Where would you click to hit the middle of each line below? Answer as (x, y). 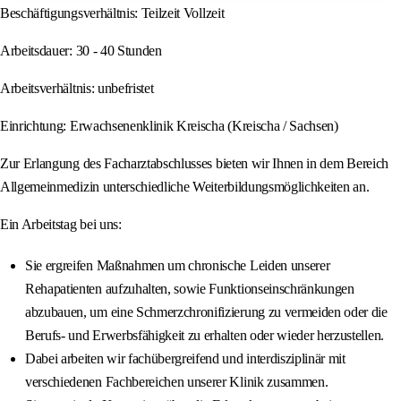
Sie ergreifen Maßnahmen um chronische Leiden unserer (178, 266)
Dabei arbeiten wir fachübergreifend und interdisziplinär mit (185, 359)
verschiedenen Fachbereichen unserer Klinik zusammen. (177, 382)
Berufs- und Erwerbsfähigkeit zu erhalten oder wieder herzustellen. (205, 336)
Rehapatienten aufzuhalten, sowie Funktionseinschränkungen (190, 289)
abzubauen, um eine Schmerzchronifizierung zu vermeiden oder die (206, 312)
